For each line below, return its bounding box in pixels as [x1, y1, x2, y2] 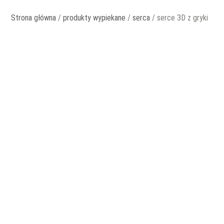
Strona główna [11, 13, 56, 23]
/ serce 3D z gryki [150, 13, 208, 23]
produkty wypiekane [63, 13, 126, 23]
